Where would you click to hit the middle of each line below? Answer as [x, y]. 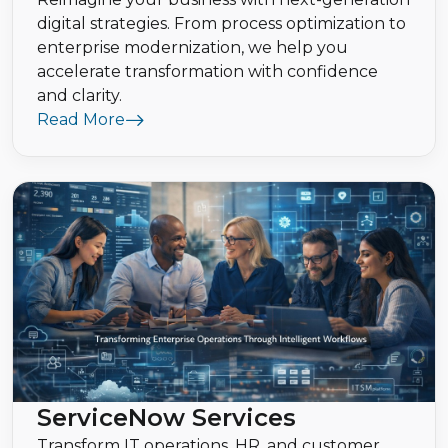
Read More [81, 120]
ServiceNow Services [166, 418]
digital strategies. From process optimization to [221, 24]
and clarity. [79, 96]
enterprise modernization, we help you [192, 48]
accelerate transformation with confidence [207, 72]
